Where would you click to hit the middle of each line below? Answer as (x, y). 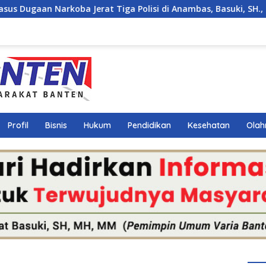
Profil (18, 125)
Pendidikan (149, 125)
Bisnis (56, 125)
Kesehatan (209, 125)
